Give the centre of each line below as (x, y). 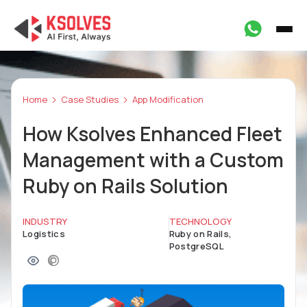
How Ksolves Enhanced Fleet (152, 134)
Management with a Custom (153, 160)
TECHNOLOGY (200, 221)
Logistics (44, 234)
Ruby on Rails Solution (125, 186)
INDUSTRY (45, 221)
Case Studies (90, 99)
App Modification (168, 99)
